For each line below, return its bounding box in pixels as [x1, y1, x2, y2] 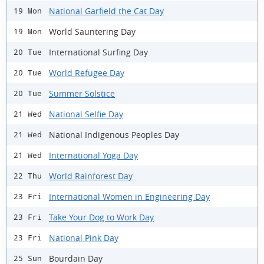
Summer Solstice [49, 87, 115, 99]
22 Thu [14, 171, 42, 181]
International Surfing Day [49, 46, 148, 58]
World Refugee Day [49, 67, 124, 78]
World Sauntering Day [49, 25, 136, 37]
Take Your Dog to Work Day [49, 211, 154, 223]
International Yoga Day [49, 149, 138, 161]
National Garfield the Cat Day [49, 5, 164, 16]
